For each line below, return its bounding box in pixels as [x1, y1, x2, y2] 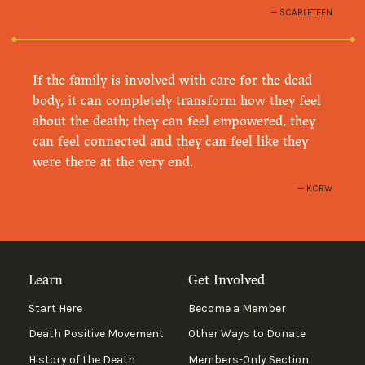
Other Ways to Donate [187, 327, 306, 341]
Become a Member [187, 301, 286, 315]
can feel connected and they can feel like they [33, 132, 309, 150]
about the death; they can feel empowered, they [33, 112, 316, 130]
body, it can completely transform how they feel [33, 91, 322, 109]
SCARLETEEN [279, 7, 332, 19]
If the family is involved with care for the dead [33, 71, 313, 89]
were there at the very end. [33, 152, 194, 170]
